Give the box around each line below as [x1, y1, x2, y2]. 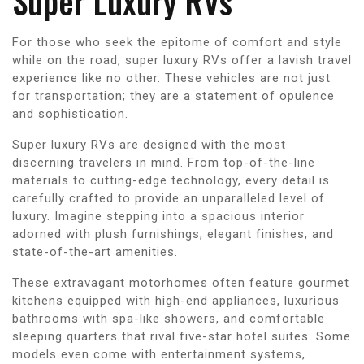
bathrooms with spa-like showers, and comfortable [12, 310, 325, 326]
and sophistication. [12, 106, 128, 121]
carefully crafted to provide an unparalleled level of [12, 190, 325, 206]
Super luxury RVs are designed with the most [12, 136, 286, 152]
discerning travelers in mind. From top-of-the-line [12, 154, 315, 170]
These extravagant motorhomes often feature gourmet [12, 275, 349, 290]
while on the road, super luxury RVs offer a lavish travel [12, 52, 352, 67]
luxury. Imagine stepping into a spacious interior [12, 208, 305, 223]
